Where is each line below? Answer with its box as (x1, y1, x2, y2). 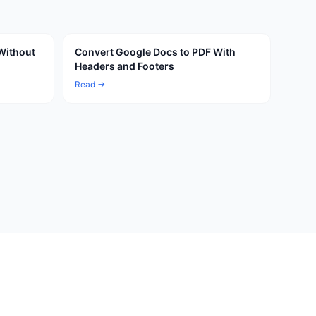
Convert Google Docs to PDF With (75, 46, 236, 58)
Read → (75, 79, 105, 90)
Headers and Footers (75, 60, 174, 72)
